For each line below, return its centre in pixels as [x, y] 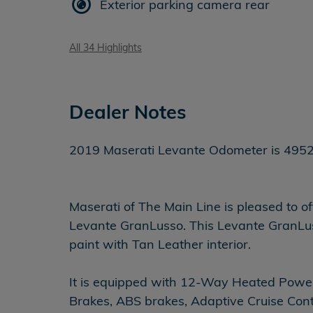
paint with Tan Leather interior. [160, 244]
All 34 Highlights [105, 47]
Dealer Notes [128, 112]
